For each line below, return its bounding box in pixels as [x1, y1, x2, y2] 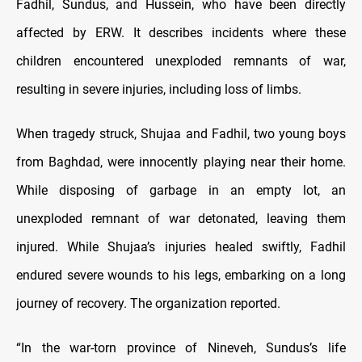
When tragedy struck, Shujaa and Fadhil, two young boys [16, 126, 346, 142]
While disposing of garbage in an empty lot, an [16, 183, 346, 199]
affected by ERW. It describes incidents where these [16, 25, 346, 41]
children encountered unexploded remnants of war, [16, 53, 346, 69]
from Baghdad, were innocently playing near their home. [16, 154, 346, 170]
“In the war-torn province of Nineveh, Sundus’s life [16, 340, 346, 356]
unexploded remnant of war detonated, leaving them [16, 211, 346, 227]
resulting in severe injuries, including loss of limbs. [16, 82, 301, 98]
